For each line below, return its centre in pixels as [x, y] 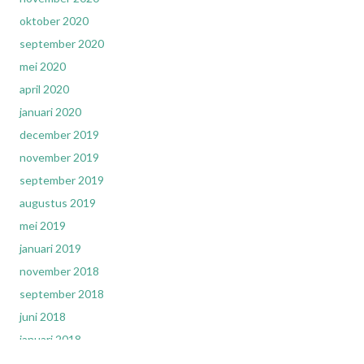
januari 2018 [50, 339]
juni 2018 [43, 316]
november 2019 [59, 157]
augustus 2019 [58, 203]
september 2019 [62, 180]
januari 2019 [50, 248]
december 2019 [59, 134]
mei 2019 [43, 225]
